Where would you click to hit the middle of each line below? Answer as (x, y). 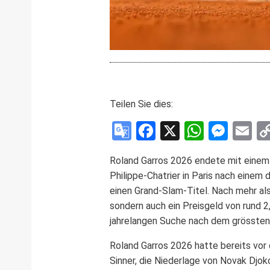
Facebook (196, 130)
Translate (171, 150)
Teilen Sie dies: (141, 104)
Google (161, 130)
